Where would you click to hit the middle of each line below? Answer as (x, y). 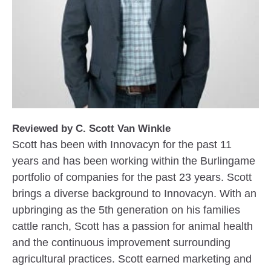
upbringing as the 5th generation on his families (126, 210)
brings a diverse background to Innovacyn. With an (135, 194)
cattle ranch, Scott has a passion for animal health (133, 226)
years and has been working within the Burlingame (134, 161)
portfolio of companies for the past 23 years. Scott (132, 177)
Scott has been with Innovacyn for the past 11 (122, 145)
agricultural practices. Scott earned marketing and (132, 259)
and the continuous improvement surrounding (122, 243)
